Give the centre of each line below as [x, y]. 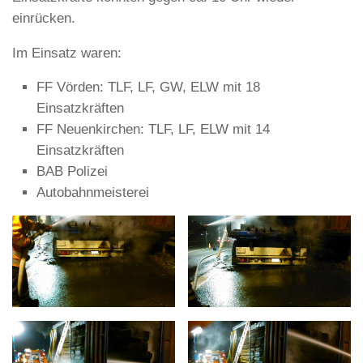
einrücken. [44, 18]
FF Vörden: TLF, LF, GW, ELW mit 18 [148, 88]
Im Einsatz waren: [67, 53]
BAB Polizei [72, 172]
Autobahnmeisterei [93, 193]
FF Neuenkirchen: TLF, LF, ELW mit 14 [153, 130]
